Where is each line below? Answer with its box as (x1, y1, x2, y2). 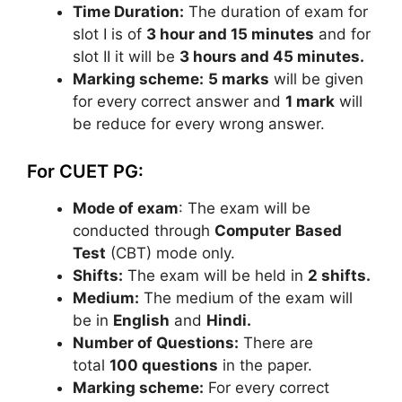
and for (314, 25, 371, 43)
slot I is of (73, 25, 146, 43)
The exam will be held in (123, 266, 308, 284)
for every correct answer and (73, 92, 285, 110)
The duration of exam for (184, 3, 368, 21)
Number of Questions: (73, 333, 239, 352)
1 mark (285, 92, 335, 110)
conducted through (73, 221, 214, 240)
